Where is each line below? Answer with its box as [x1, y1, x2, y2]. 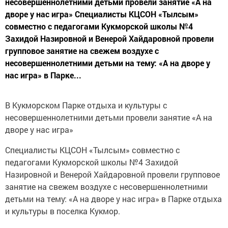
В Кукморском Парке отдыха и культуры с [5, 100, 167, 110]
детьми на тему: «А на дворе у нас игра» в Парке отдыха [5, 193, 222, 204]
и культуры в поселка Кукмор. [5, 206, 120, 216]
